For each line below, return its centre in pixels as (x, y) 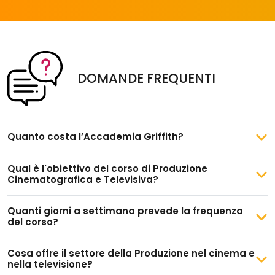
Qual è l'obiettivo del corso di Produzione (107, 168)
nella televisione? (50, 264)
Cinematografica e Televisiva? (83, 179)
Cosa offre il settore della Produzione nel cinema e (131, 253)
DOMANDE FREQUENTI (146, 79)
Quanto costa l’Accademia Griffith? (95, 136)
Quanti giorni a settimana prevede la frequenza (125, 211)
